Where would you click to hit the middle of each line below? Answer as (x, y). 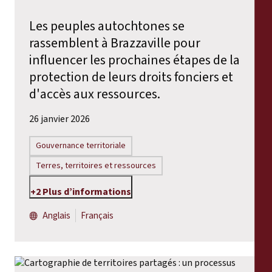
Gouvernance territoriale (81, 146)
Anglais (57, 216)
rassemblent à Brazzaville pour (115, 43)
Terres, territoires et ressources (96, 165)
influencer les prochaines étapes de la (134, 60)
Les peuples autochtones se (107, 26)
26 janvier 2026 (59, 119)
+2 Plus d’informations (81, 192)
